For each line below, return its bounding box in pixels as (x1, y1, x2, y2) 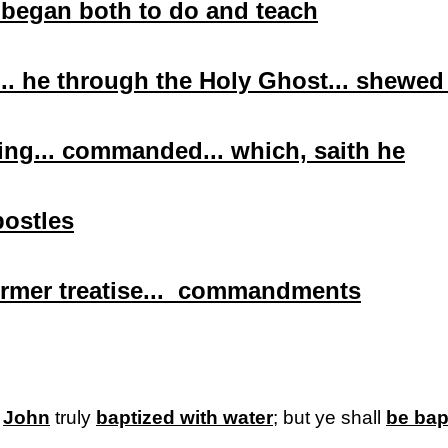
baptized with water (96, 407, 273, 428)
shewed (356, 67, 444, 94)
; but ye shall (273, 407, 386, 428)
